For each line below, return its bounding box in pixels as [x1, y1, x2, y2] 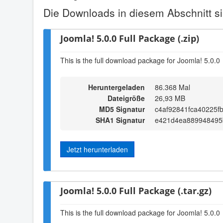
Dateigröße [108, 93, 145, 103]
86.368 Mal [155, 82, 190, 92]
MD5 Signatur [99, 104, 145, 114]
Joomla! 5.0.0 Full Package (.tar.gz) [60, 184, 212, 197]
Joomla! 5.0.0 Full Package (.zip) [60, 32, 199, 45]
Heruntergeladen [86, 82, 145, 92]
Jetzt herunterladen [67, 144, 128, 154]
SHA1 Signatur [96, 115, 145, 125]
